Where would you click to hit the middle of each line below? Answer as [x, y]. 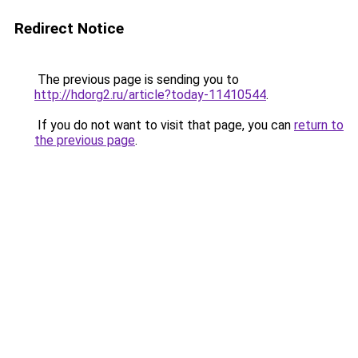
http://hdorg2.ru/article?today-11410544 [150, 95]
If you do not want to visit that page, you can [164, 125]
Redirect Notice [69, 28]
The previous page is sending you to [137, 80]
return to [319, 125]
